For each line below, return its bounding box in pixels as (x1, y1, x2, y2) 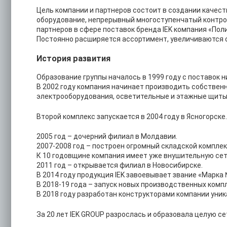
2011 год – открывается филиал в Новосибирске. (36, 161, 203, 170)
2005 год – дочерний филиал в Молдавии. (36, 132, 177, 141)
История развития (36, 53, 110, 63)
